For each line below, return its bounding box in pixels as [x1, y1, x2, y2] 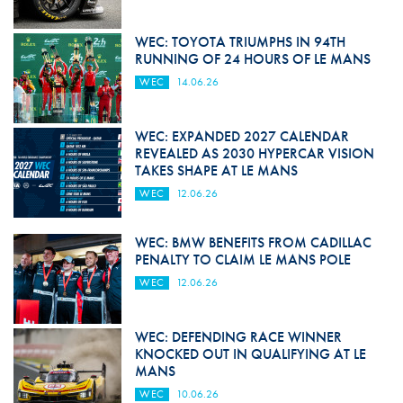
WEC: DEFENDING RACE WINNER [134, 327, 342, 346]
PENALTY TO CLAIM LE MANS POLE [134, 249, 351, 269]
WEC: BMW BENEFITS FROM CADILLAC [134, 232, 372, 252]
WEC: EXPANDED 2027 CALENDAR [134, 126, 349, 146]
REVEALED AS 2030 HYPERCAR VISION [134, 143, 374, 163]
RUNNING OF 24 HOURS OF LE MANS [134, 49, 371, 68]
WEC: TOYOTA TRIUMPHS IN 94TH [134, 31, 345, 51]
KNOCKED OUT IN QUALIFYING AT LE [134, 344, 366, 363]
